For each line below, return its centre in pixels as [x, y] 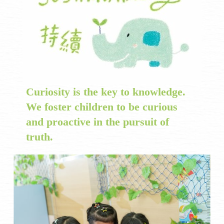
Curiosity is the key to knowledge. [106, 91]
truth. [40, 136]
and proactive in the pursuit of [98, 121]
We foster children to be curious [102, 106]
